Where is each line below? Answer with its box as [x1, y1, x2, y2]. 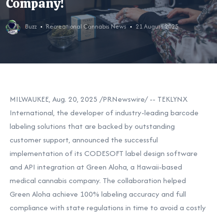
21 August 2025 [135, 21, 178, 31]
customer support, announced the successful [10, 134, 158, 145]
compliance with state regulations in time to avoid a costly [10, 202, 206, 213]
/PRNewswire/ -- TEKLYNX [100, 93, 187, 105]
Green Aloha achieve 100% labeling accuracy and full [10, 188, 186, 200]
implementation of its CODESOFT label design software [10, 148, 198, 159]
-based [159, 161, 182, 172]
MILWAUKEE [10, 93, 49, 105]
